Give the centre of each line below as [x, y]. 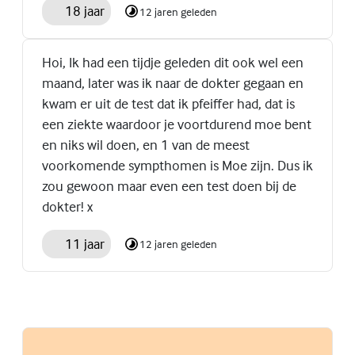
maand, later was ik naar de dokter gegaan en [173, 82]
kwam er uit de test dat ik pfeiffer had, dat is [168, 103]
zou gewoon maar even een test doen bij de [169, 185]
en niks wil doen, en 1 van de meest [146, 144]
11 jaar [84, 243]
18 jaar [84, 11]
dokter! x [67, 206]
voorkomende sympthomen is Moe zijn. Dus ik [177, 165]
